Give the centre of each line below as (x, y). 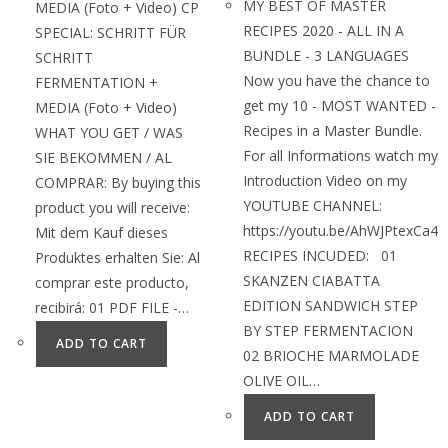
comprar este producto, (112, 282)
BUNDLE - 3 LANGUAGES (326, 55)
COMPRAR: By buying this (118, 182)
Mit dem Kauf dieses (101, 232)
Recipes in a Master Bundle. (332, 130)
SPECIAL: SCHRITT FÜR (110, 32)
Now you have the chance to (336, 80)
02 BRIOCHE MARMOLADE (331, 355)
